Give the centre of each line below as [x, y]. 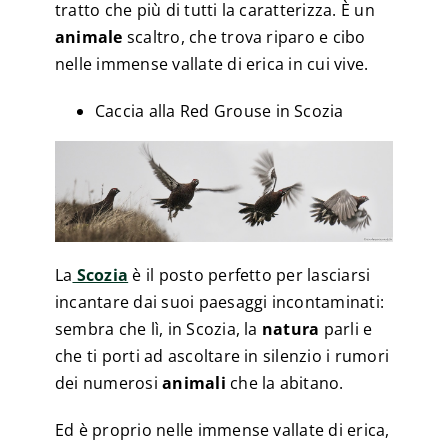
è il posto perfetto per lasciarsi [249, 274]
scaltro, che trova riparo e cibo [244, 36]
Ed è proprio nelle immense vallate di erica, [222, 429]
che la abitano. [284, 382]
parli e [346, 328]
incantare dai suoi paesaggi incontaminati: [219, 301]
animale [88, 36]
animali [194, 382]
